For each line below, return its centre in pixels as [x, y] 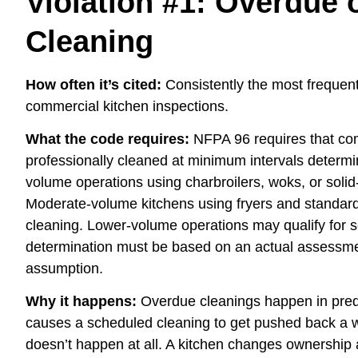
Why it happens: [81, 302]
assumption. [64, 268]
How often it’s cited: [93, 84]
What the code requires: [107, 139]
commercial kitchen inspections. [127, 106]
